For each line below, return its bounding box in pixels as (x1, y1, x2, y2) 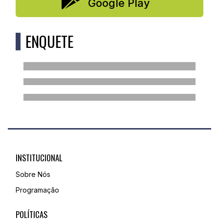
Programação (16, 186, 59, 195)
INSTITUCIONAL (16, 152, 63, 164)
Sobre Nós (16, 170, 50, 179)
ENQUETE (25, 30, 73, 53)
